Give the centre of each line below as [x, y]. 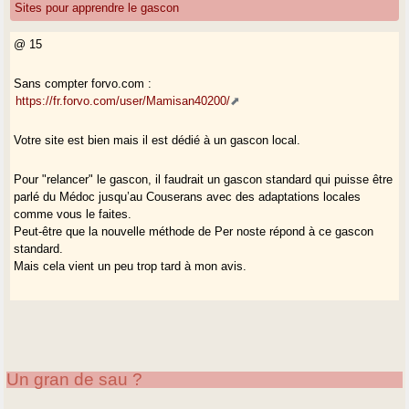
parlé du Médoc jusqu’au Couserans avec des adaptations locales [188, 196]
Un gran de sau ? [75, 379]
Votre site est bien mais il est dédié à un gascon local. [157, 140]
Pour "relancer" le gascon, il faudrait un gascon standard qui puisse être [204, 179]
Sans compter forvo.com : [83, 83]
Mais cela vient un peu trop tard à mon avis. [131, 266]
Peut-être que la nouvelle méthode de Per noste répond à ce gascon [194, 231]
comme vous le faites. [73, 214]
